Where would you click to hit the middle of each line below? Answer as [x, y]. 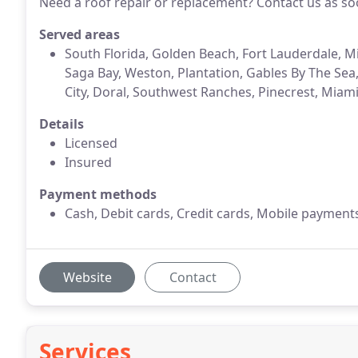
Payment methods [98, 194]
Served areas [80, 34]
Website [87, 277]
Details [62, 124]
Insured [88, 162]
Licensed [91, 143]
